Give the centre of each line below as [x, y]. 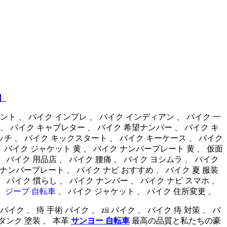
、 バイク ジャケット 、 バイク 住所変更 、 [136, 191]
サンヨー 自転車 [100, 220]
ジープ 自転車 [30, 191]
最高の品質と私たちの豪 [175, 220]
